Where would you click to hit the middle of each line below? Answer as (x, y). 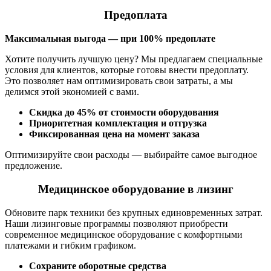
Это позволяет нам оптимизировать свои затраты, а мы (119, 81)
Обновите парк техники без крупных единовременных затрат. (134, 212)
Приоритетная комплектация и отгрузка (118, 123)
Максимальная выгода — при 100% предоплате (110, 39)
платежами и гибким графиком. (70, 245)
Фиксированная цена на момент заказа (114, 134)
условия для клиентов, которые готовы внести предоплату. (127, 70)
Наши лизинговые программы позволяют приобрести (116, 223)
